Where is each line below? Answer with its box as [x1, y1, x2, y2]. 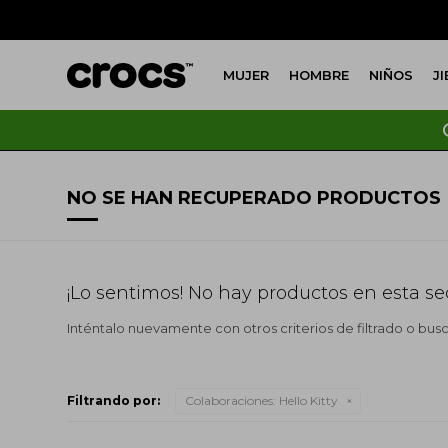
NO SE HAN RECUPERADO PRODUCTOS [67, 187, 442, 209]
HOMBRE [289, 67, 350, 83]
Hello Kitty [276, 392, 339, 408]
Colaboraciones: [185, 392, 277, 408]
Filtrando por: [67, 392, 161, 408]
